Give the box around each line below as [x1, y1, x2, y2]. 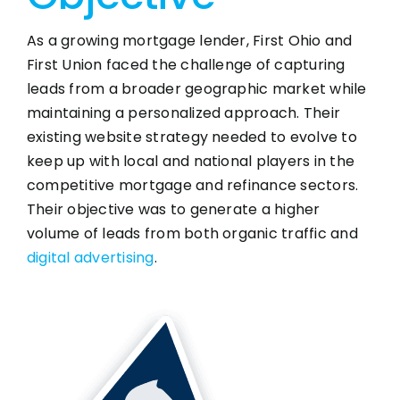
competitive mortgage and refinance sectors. [26, 174, 359, 196]
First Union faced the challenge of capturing [26, 54, 346, 75]
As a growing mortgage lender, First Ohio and [26, 29, 353, 51]
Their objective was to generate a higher [26, 198, 321, 220]
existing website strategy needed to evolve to [26, 126, 357, 147]
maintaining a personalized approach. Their [26, 102, 341, 123]
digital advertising [26, 246, 154, 268]
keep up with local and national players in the [26, 150, 355, 171]
